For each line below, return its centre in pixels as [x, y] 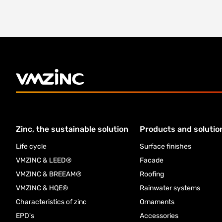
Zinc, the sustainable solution [72, 129]
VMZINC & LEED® [44, 160]
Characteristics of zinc [51, 202]
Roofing [152, 174]
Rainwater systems [170, 188]
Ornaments [157, 202]
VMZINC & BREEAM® [49, 174]
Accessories [159, 216]
